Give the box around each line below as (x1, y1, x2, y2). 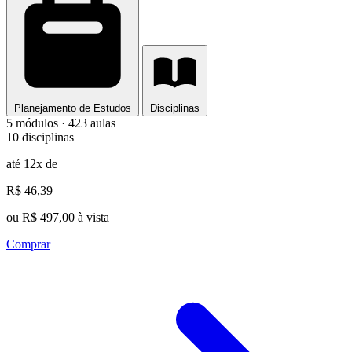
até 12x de (6, 157, 57, 171)
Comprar (6, 237, 50, 251)
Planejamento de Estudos (14, 102, 131, 115)
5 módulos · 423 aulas (6, 116, 115, 130)
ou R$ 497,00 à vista (6, 211, 109, 225)
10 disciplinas (6, 130, 74, 145)
